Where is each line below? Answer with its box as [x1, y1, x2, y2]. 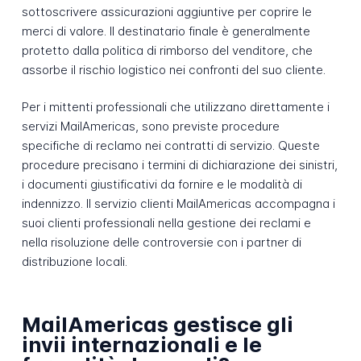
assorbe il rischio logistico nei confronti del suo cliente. [21, 61, 326, 77]
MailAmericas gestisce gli [21, 311, 293, 337]
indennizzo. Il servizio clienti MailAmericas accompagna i [21, 196, 335, 212]
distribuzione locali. [21, 254, 127, 270]
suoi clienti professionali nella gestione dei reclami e [21, 215, 311, 231]
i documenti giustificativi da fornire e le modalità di [21, 176, 302, 193]
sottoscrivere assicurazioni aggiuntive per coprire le [21, 3, 312, 19]
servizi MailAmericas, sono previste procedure [21, 118, 280, 135]
